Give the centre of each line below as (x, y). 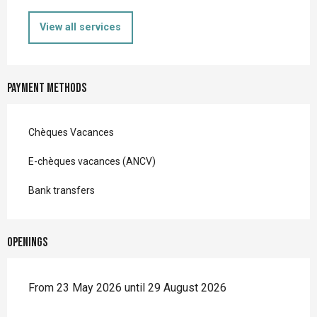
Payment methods (47, 88)
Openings (27, 243)
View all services (81, 28)
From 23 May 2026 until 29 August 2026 (127, 288)
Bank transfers (62, 191)
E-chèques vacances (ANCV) (92, 162)
